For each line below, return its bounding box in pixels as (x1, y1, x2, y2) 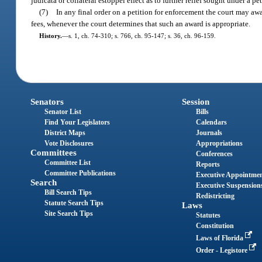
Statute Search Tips (44, 199, 104, 208)
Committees (30, 148, 77, 158)
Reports (195, 160, 220, 169)
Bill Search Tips (44, 188, 92, 197)
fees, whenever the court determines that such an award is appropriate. (31, 19, 251, 28)
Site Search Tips (44, 209, 94, 218)
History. (39, 32, 62, 39)
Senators (30, 97, 64, 107)
